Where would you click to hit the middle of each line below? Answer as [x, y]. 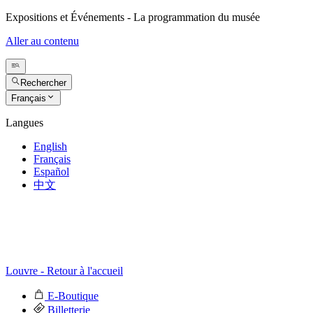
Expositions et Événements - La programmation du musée [133, 17]
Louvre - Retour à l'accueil [64, 270]
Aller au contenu [42, 41]
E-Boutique [73, 296]
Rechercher [44, 82]
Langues [24, 122]
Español [51, 171]
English [50, 146]
